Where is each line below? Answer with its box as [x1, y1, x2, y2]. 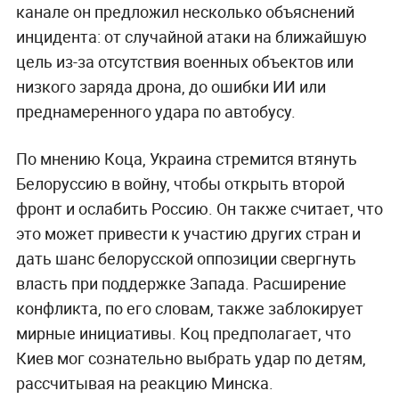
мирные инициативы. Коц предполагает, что [15, 322, 351, 344]
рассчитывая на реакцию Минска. [15, 371, 273, 394]
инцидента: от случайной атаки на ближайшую [15, 25, 367, 47]
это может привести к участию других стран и [15, 222, 361, 244]
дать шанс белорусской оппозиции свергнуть [15, 247, 356, 269]
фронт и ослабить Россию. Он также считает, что [15, 197, 383, 219]
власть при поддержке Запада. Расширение [15, 272, 346, 294]
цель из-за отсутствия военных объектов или [15, 50, 354, 72]
